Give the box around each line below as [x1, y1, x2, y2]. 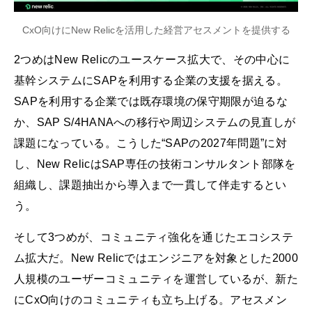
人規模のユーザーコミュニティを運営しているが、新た [14, 272, 298, 285]
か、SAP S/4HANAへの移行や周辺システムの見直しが [14, 116, 296, 128]
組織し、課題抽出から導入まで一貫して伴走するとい [14, 178, 287, 191]
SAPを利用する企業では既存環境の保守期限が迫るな [14, 95, 288, 107]
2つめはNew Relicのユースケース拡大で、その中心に [14, 53, 290, 65]
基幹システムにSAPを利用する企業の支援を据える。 [14, 74, 288, 86]
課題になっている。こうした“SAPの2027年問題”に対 [14, 136, 287, 149]
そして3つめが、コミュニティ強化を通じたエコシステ [14, 231, 293, 243]
